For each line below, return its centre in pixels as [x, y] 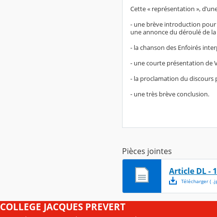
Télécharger [194, 181]
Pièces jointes [147, 151]
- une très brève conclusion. [170, 94]
